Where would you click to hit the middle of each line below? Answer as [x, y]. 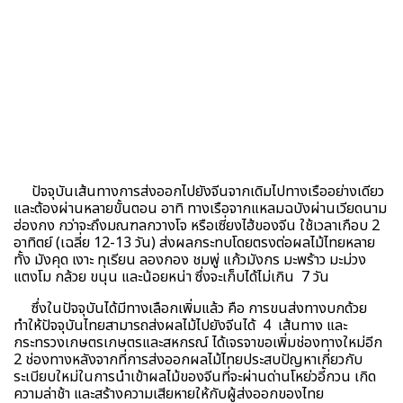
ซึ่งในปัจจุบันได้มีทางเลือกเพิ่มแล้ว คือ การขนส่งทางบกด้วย [190, 308]
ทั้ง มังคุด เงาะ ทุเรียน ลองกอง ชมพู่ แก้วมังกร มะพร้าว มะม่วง [190, 260]
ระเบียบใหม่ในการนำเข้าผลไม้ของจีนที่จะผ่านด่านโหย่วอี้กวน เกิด [195, 376]
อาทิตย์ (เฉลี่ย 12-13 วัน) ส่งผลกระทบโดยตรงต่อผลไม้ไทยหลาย [194, 242]
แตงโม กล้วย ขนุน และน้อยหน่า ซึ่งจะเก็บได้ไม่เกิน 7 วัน [171, 277]
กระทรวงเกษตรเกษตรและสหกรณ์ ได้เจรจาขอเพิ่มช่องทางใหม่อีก [198, 342]
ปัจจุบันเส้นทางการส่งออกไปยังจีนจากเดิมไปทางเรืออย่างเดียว [199, 191]
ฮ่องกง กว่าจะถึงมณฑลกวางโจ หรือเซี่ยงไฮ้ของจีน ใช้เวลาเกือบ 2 [197, 225]
